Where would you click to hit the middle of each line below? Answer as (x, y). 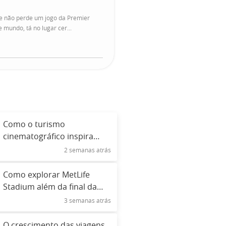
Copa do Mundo (34, 200)
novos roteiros (31, 149)
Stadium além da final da (50, 187)
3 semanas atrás (88, 201)
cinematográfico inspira (48, 137)
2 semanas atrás (88, 150)
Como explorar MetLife (47, 175)
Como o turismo (34, 125)
